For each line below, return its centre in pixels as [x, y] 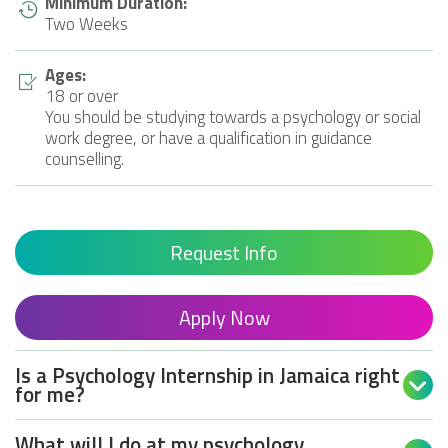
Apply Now [224, 317]
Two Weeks [86, 23]
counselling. [84, 158]
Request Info [224, 252]
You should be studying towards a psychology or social [233, 116]
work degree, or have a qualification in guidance [208, 137]
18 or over [81, 95]
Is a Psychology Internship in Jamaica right [207, 374]
